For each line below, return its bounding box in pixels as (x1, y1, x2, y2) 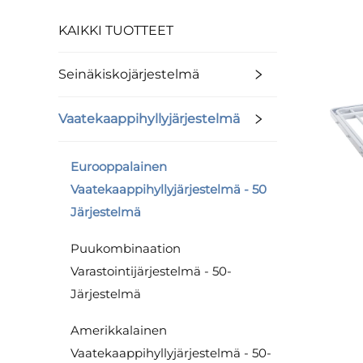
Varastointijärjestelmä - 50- (70, 263, 232, 279)
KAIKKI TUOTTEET (58, 23, 173, 38)
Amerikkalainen (70, 322, 167, 338)
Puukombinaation (70, 241, 181, 256)
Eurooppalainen (70, 159, 167, 174)
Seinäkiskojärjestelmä (58, 66, 199, 82)
